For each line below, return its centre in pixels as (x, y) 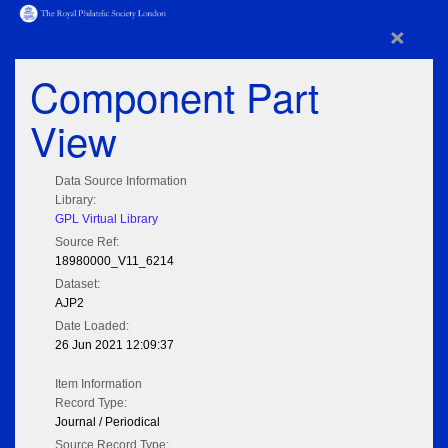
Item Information (98, 384)
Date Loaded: (92, 326)
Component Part (174, 96)
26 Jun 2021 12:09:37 (114, 345)
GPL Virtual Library (106, 219)
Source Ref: (87, 242)
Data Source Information (121, 181)
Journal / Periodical (107, 422)
